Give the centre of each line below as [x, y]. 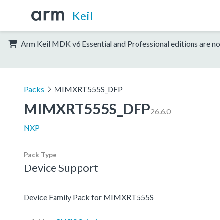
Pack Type [40, 154]
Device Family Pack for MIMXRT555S [89, 197]
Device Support [61, 167]
